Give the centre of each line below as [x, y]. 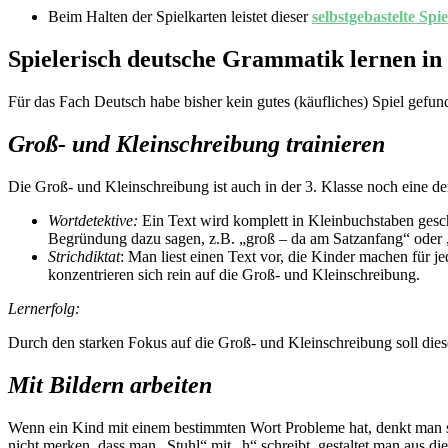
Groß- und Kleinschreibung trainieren [196, 144]
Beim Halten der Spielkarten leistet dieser [180, 17]
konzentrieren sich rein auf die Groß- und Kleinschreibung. [234, 275]
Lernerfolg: [44, 309]
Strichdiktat [84, 257]
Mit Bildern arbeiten [110, 385]
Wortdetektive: [93, 221]
